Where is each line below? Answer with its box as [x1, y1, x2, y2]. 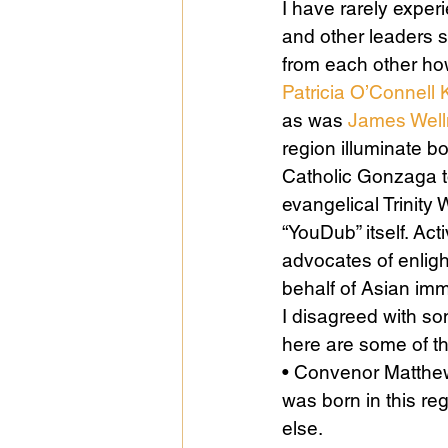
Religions [343, 54, 415, 74]
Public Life [222, 54, 303, 74]
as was [282, 109, 348, 132]
